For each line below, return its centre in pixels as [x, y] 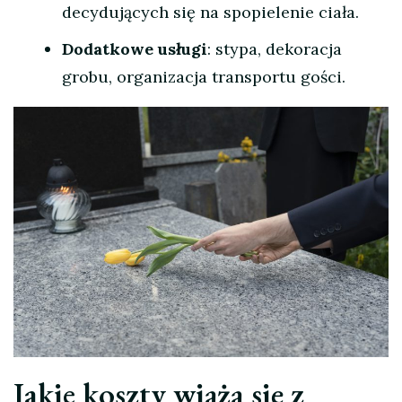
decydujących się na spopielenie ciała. [210, 13]
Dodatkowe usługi [135, 49]
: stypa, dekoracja [275, 49]
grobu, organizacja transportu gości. [204, 77]
